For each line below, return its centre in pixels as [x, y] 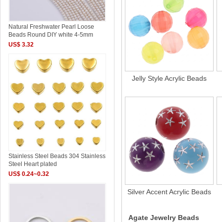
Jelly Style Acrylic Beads [169, 78]
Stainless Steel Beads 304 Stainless [57, 156]
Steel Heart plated [33, 164]
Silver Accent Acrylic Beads [169, 192]
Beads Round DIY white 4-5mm [51, 34]
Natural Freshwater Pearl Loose [52, 27]
